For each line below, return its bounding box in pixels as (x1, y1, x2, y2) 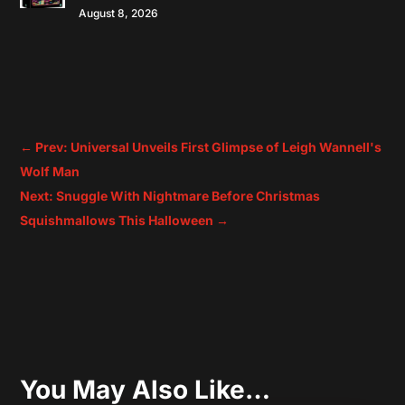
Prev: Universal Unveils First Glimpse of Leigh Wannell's (35, 139, 382, 155)
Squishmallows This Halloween (20, 212, 214, 229)
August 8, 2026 (79, 5, 159, 20)
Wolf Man (20, 164, 80, 180)
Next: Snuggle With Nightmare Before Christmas (20, 188, 321, 204)
